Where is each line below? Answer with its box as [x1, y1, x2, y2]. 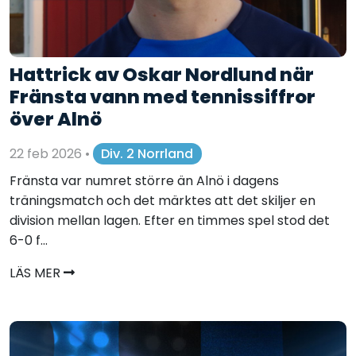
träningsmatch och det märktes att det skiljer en [10, 192, 315, 211]
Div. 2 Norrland [101, 144, 194, 163]
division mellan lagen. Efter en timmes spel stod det [10, 211, 330, 230]
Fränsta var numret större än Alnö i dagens [10, 172, 279, 191]
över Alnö [10, 106, 102, 133]
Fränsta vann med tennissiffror [10, 83, 315, 110]
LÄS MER [10, 264, 64, 283]
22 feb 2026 [10, 144, 85, 163]
